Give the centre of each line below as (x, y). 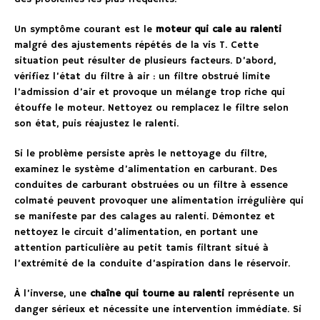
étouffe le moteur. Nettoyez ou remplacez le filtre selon (151, 107)
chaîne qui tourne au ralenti (157, 293)
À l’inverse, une (52, 293)
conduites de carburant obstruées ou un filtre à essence (151, 185)
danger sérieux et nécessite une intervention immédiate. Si (158, 309)
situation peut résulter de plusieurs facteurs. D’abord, (145, 60)
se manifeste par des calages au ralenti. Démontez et (145, 216)
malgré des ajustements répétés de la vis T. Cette (136, 45)
